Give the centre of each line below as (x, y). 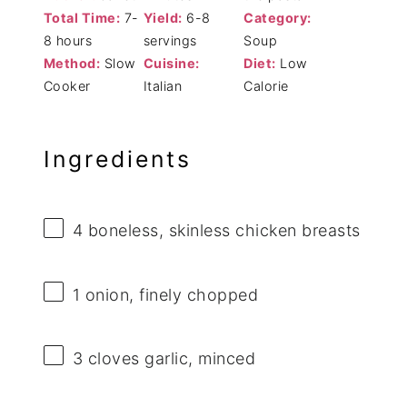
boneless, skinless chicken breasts (222, 231)
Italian (163, 85)
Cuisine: (171, 63)
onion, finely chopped (169, 294)
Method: (72, 63)
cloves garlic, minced (169, 358)
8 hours (68, 40)
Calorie (266, 85)
